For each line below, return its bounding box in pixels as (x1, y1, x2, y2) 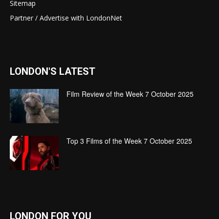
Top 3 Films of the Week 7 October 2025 (66, 136, 192, 146)
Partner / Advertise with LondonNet (10, 13, 122, 22)
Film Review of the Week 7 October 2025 (66, 89, 194, 99)
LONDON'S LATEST (10, 66, 95, 77)
